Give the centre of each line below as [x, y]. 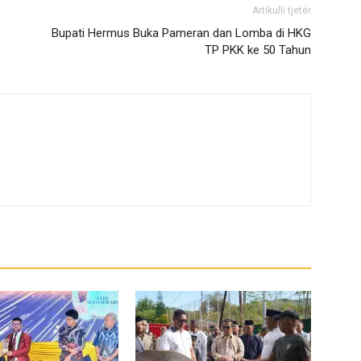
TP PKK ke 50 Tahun [258, 50]
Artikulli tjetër [282, 10]
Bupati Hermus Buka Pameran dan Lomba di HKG [181, 33]
